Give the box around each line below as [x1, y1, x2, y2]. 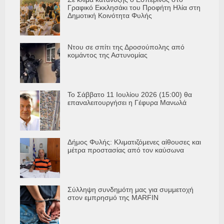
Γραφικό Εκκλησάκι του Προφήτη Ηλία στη [67, 3, 200, 12]
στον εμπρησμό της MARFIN [67, 193, 158, 202]
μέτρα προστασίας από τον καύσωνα [67, 146, 184, 154]
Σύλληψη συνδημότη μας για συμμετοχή [67, 185, 193, 194]
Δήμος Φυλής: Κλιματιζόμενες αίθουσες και [67, 138, 201, 146]
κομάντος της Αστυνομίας [67, 51, 147, 59]
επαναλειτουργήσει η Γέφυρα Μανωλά [67, 98, 186, 107]
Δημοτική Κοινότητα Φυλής [67, 11, 152, 20]
